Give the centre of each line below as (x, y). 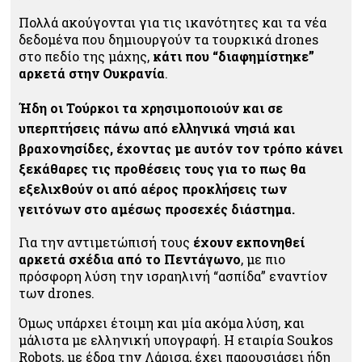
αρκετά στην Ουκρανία (92, 74)
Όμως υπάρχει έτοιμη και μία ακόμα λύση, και (162, 322)
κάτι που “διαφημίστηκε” (234, 57)
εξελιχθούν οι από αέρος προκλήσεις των (153, 188)
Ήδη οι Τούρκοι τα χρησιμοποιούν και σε (151, 107)
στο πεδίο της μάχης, (86, 57)
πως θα (283, 168)
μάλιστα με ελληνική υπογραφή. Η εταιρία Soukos (176, 339)
